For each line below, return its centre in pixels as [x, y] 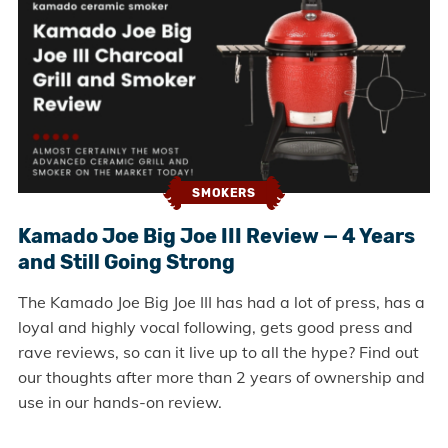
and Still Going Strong [126, 261]
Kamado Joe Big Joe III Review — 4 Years [216, 235]
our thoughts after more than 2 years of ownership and [221, 376]
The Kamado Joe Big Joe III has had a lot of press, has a [221, 301]
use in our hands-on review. [119, 401]
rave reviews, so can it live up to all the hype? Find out [218, 351]
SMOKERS [224, 193]
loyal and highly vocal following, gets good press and [215, 326]
